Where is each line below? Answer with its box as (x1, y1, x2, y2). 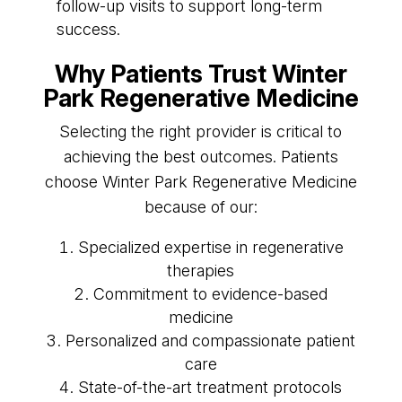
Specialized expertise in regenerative (77, 237, 344, 257)
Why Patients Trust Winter (54, 58, 347, 89)
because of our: (144, 197, 258, 216)
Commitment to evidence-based (93, 284, 328, 303)
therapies (167, 260, 235, 280)
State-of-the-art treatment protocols (78, 377, 343, 397)
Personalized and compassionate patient (66, 330, 356, 350)
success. (56, 19, 120, 39)
